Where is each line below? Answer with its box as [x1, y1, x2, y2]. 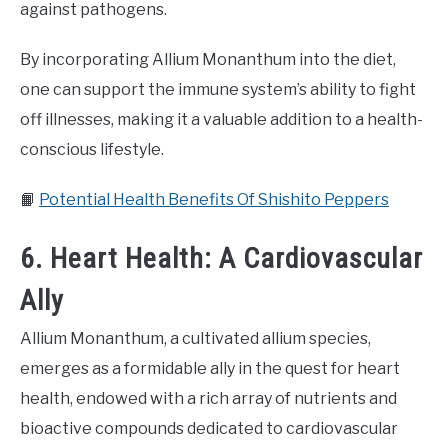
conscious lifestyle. [20, 139, 164, 159]
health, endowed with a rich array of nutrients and [20, 388, 397, 408]
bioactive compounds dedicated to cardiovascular [20, 418, 398, 438]
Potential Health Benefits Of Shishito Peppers [39, 189, 389, 209]
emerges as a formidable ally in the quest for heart [20, 358, 400, 378]
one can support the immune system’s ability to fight [20, 79, 416, 99]
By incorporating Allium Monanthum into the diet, [20, 49, 396, 69]
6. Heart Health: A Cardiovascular [20, 241, 423, 275]
